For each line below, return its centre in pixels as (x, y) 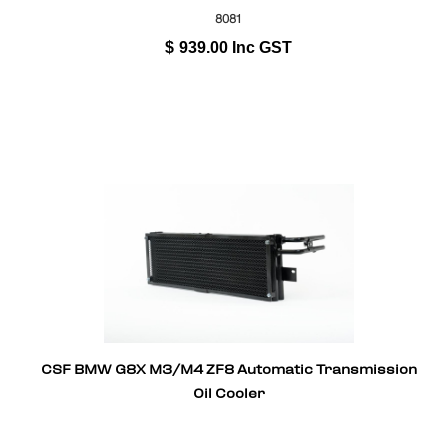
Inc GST (262, 47)
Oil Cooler (228, 395)
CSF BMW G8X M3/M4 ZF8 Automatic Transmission (228, 371)
